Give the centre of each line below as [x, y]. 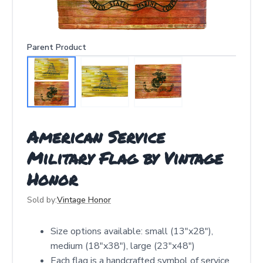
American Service [96, 137]
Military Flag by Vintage [125, 158]
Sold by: [42, 200]
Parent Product [57, 47]
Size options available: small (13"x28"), [132, 231]
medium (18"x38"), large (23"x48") [123, 246]
